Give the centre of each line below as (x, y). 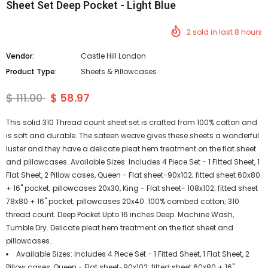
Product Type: (31, 72)
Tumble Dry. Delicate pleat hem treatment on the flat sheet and (120, 228)
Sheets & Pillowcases (119, 72)
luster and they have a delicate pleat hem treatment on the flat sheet (131, 149)
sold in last (214, 32)
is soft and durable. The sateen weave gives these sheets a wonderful (133, 136)
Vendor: (20, 56)
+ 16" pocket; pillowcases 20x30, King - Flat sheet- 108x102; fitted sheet (132, 188)
